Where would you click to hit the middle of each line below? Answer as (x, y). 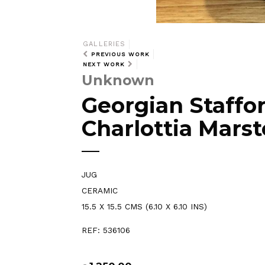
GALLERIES (104, 44)
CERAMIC (100, 190)
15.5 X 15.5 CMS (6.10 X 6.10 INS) (144, 206)
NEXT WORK (104, 64)
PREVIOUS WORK (121, 54)
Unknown (118, 80)
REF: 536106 (106, 230)
